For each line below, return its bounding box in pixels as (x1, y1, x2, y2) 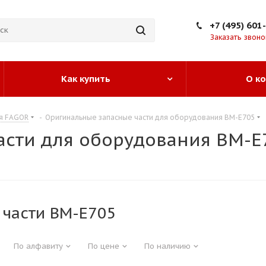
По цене (88, 241, 119, 251)
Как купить (61, 73, 110, 84)
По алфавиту (14, 241, 63, 251)
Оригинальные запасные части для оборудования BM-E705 (45, 113, 255, 122)
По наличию (144, 241, 191, 251)
